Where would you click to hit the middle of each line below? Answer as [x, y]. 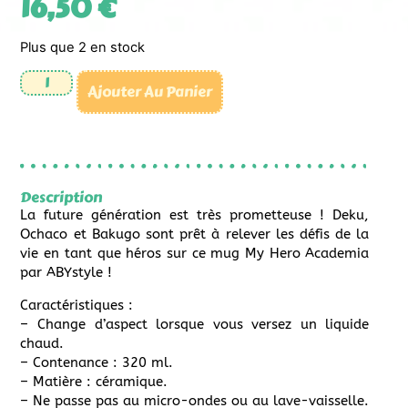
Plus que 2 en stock [83, 47]
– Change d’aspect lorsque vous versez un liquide [195, 324]
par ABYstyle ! [66, 273]
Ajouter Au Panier [150, 92]
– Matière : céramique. [94, 381]
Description [61, 198]
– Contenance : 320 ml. [97, 362]
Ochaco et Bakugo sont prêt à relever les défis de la [195, 235]
